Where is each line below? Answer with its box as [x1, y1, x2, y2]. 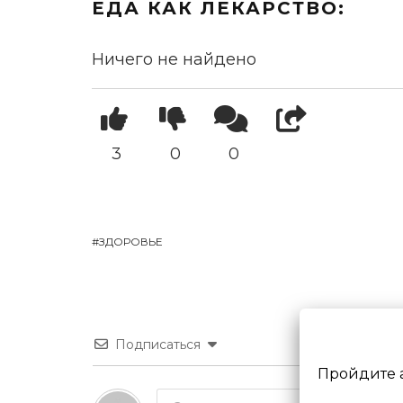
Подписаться [115, 336, 201, 353]
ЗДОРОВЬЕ [99, 234, 163, 248]
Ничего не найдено [92, 49, 256, 69]
